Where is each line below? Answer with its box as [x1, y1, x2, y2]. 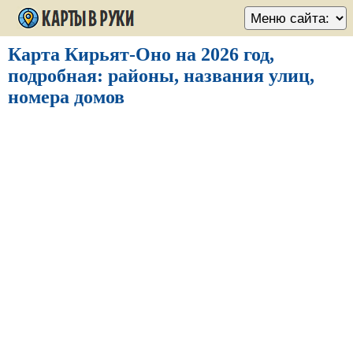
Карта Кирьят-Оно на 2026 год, [8, 44, 274, 65]
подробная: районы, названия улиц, [8, 65, 314, 86]
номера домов [8, 87, 124, 107]
